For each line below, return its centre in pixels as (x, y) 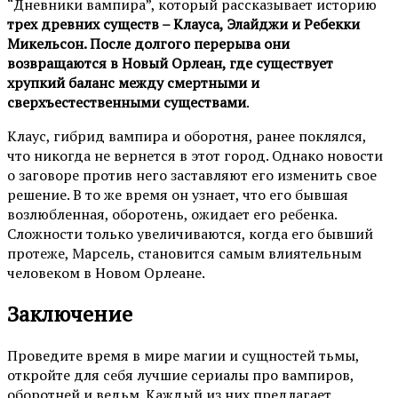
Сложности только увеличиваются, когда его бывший (190, 233)
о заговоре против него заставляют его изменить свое (192, 175)
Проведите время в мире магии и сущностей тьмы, (183, 356)
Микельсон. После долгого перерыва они (148, 43)
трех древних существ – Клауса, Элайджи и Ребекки (183, 24)
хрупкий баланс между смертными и (133, 82)
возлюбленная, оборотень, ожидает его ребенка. (172, 214)
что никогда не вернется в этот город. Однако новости (195, 155)
